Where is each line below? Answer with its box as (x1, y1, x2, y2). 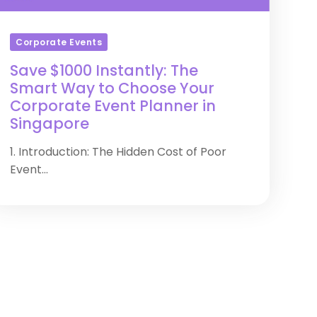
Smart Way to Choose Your (10, 78, 215, 98)
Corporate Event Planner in (10, 96, 217, 116)
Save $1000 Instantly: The (10, 60, 199, 81)
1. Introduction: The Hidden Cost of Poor (10, 144, 227, 160)
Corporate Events (16, 35, 102, 48)
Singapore (10, 113, 90, 134)
